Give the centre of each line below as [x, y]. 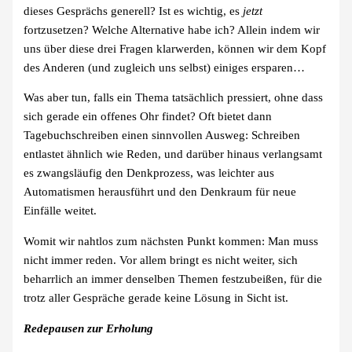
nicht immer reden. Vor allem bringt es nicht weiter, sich [161, 260]
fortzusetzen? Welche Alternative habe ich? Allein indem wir [172, 29]
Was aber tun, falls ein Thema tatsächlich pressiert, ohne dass [174, 98]
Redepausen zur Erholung [89, 328]
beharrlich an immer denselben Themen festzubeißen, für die [173, 279]
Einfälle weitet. [60, 211]
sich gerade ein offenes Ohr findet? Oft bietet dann [148, 117]
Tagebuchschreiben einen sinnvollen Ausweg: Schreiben [162, 136]
